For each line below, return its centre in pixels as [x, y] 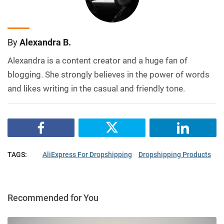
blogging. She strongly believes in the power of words [108, 75]
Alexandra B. [45, 42]
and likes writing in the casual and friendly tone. [96, 89]
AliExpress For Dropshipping [87, 155]
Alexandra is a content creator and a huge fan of [97, 61]
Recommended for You [53, 198]
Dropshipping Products [174, 155]
